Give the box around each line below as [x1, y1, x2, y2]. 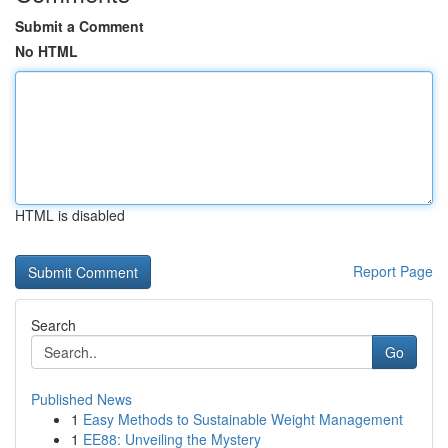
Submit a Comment [15, 16, 144, 36]
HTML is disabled [15, 205, 125, 225]
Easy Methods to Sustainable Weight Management [83, 409, 403, 429]
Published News [31, 389, 132, 409]
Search [31, 315, 76, 335]
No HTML [15, 41, 78, 61]
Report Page [353, 261, 433, 281]
